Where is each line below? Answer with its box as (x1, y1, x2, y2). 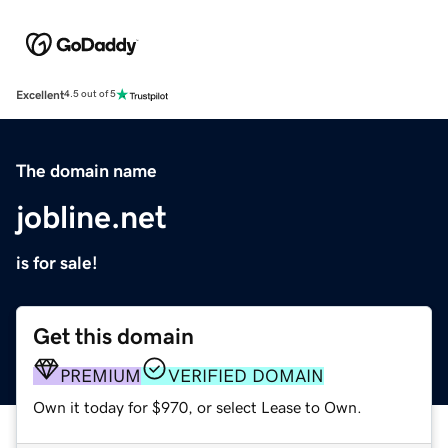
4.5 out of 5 (64, 89, 116, 100)
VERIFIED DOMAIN (168, 366, 324, 385)
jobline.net (16, 200, 167, 233)
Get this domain (33, 324, 194, 348)
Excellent (16, 88, 64, 101)
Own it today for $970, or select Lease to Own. (33, 398, 362, 415)
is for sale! (16, 253, 98, 272)
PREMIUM (60, 366, 141, 385)
